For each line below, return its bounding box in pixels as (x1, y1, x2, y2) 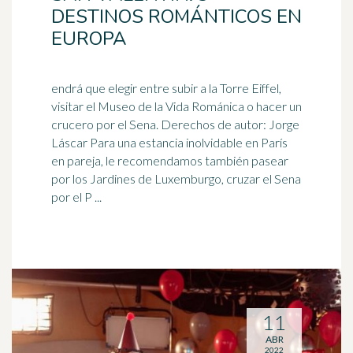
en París (243, 135, 288, 150)
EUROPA (51, 26, 127, 51)
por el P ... (51, 189, 102, 204)
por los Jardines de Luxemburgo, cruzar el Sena (51, 171, 301, 186)
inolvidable (186, 135, 243, 150)
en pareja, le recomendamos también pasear (51, 153, 288, 168)
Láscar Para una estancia (90, 135, 186, 150)
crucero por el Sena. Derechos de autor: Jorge (51, 117, 161, 132)
